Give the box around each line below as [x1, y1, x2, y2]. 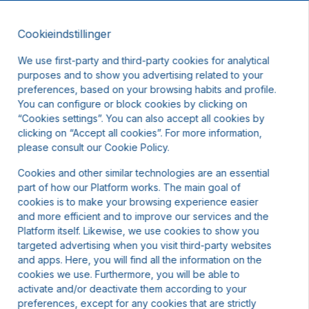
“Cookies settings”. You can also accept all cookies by [17, 112, 265, 124]
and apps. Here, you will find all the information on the [17, 254, 262, 266]
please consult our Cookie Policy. [17, 141, 170, 153]
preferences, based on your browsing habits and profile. [17, 83, 277, 95]
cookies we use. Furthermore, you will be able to [17, 268, 240, 280]
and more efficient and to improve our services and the [17, 210, 269, 222]
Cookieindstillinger [17, 27, 112, 41]
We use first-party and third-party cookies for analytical [17, 54, 270, 66]
